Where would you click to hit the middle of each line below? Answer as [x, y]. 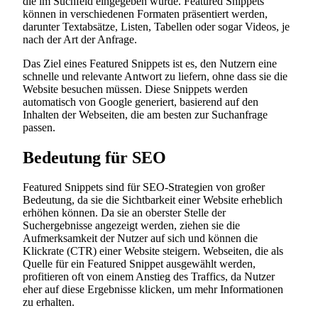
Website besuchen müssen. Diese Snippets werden [135, 89]
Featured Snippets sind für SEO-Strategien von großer [144, 187]
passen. [39, 127]
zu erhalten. [49, 302]
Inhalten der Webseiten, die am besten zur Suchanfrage [145, 114]
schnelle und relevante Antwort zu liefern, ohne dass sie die [155, 76]
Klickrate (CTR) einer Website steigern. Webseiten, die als [153, 251]
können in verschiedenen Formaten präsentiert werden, [145, 13]
